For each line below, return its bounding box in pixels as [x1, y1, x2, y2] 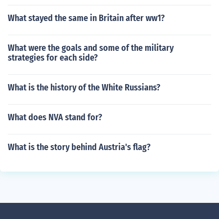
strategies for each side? [8, 52, 98, 63]
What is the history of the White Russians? [8, 82, 160, 93]
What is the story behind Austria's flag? [8, 142, 151, 153]
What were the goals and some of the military [8, 43, 174, 53]
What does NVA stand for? [8, 112, 102, 123]
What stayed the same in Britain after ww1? [8, 13, 165, 23]
